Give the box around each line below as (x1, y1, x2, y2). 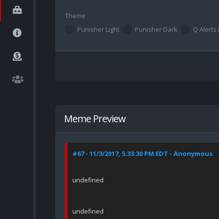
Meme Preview (64, 112, 126, 126)
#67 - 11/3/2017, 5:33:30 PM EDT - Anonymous (72, 149, 213, 158)
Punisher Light (77, 25, 119, 34)
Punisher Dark (135, 25, 177, 34)
